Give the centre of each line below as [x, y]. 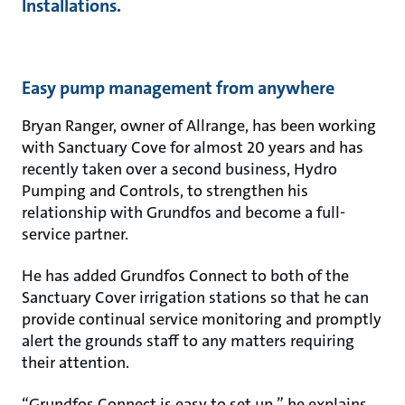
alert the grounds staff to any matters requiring [188, 340]
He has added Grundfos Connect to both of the [185, 275]
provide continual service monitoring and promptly [202, 319]
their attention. [75, 362]
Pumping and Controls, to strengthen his [165, 190]
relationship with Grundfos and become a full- [184, 212]
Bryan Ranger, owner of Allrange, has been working [199, 125]
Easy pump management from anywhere [178, 87]
